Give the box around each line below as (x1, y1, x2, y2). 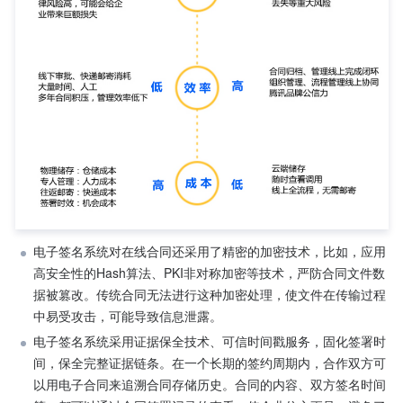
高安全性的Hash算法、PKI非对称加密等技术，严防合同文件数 (33, 264, 385, 282)
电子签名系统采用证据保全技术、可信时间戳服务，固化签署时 (33, 332, 386, 351)
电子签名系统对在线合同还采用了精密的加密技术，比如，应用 (33, 242, 386, 261)
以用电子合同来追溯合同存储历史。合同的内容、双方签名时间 (33, 375, 386, 394)
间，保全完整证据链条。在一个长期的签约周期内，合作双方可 (33, 354, 386, 372)
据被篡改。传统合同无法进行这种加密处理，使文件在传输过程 (33, 285, 386, 304)
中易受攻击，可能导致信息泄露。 (33, 307, 222, 326)
